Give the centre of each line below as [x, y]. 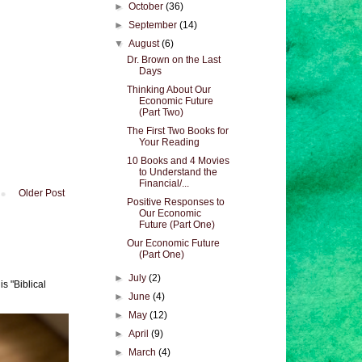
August [145, 44]
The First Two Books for [177, 131]
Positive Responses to [175, 202]
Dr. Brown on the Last [173, 60]
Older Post [42, 194]
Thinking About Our [168, 90]
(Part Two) [161, 112]
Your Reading [169, 142]
